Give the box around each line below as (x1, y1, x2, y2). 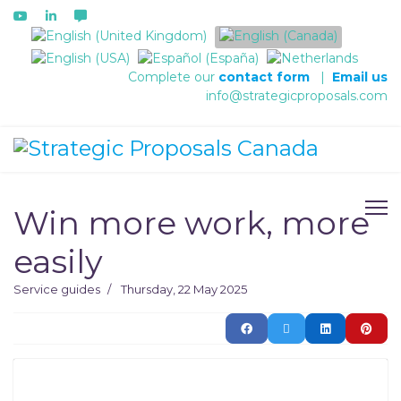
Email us (332, 68, 388, 85)
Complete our (128, 68, 218, 85)
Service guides (13, 281, 100, 296)
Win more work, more (13, 202, 370, 243)
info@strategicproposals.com (206, 87, 388, 104)
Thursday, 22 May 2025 (121, 281, 247, 296)
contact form (218, 68, 310, 85)
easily (13, 241, 103, 281)
